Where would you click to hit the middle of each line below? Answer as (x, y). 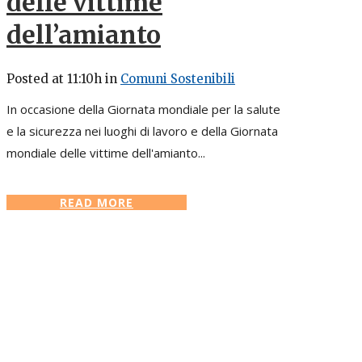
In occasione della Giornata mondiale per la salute (143, 109)
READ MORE (97, 203)
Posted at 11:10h (54, 79)
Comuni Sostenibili (178, 79)
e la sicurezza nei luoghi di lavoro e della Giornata (142, 131)
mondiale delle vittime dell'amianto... (106, 153)
